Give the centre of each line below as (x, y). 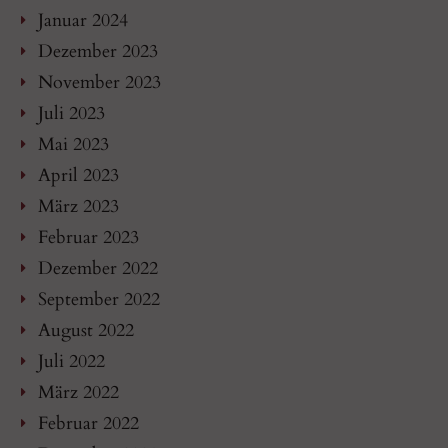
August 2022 (86, 330)
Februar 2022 (88, 423)
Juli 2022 (71, 361)
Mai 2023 (73, 144)
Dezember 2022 (98, 268)
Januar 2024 (83, 20)
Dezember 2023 (98, 51)
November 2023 (99, 82)
